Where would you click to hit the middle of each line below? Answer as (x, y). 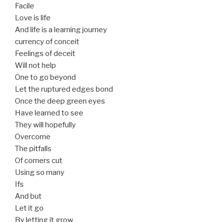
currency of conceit (47, 42)
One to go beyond (45, 78)
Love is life (33, 18)
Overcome (33, 137)
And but (28, 196)
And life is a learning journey (61, 30)
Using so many (40, 173)
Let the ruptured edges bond (64, 89)
